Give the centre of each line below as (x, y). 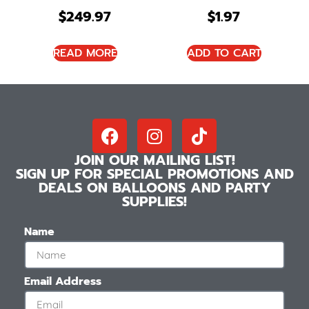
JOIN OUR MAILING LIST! (154, 160)
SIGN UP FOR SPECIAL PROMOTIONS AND (154, 174)
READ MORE (85, 53)
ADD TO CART (224, 53)
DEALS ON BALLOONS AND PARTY (154, 188)
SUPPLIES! (154, 202)
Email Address (63, 282)
